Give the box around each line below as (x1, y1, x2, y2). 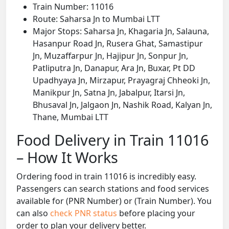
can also (16, 208, 50, 219)
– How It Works (16, 147, 118, 168)
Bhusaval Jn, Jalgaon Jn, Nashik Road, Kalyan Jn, (33, 99, 212, 111)
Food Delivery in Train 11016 (16, 130, 209, 150)
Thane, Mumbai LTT (33, 111, 108, 123)
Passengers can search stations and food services (16, 183, 209, 195)
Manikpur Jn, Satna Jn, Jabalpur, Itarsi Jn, (33, 87, 185, 99)
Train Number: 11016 (33, 1, 113, 13)
